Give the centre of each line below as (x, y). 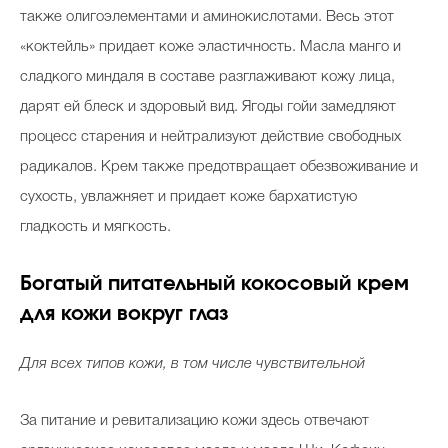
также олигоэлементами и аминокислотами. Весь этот (207, 16)
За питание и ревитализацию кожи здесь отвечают (194, 420)
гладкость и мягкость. (95, 226)
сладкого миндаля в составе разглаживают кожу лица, (207, 76)
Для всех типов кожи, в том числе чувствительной (192, 363)
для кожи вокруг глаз (124, 313)
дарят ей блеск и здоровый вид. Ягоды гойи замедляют (208, 106)
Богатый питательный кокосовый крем (214, 283)
